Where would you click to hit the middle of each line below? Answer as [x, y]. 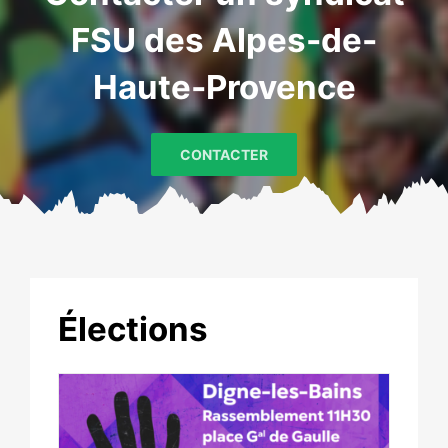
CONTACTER [224, 154]
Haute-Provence [224, 86]
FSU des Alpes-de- [224, 39]
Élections [133, 328]
